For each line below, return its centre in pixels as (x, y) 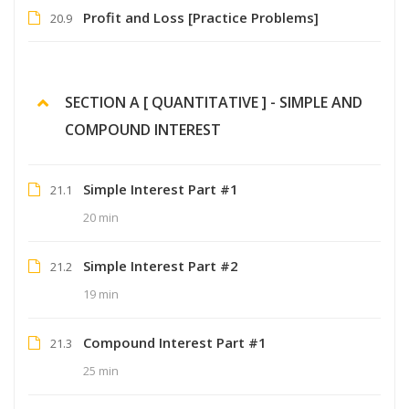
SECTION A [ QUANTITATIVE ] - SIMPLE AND (214, 102)
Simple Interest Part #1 (161, 189)
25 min (101, 370)
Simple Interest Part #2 (161, 265)
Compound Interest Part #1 (175, 342)
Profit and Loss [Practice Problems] (201, 17)
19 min (101, 294)
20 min (101, 217)
